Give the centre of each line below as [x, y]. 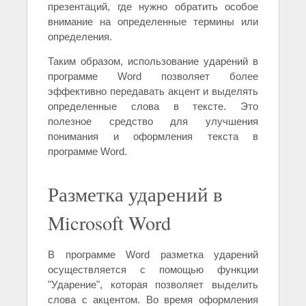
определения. [80, 37]
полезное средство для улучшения [153, 122]
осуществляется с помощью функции [153, 270]
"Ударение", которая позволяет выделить [153, 285]
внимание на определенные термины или [153, 22]
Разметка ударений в [135, 194]
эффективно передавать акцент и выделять [153, 92]
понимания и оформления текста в [153, 137]
